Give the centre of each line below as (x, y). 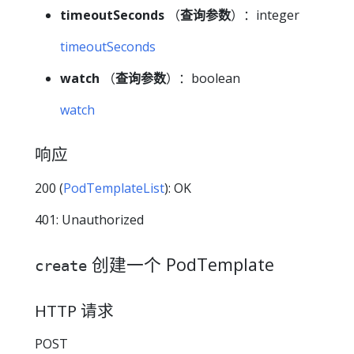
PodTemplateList (114, 188)
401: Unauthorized (89, 219)
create (61, 265)
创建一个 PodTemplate (181, 264)
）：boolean (203, 79)
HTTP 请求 (74, 310)
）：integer (265, 15)
